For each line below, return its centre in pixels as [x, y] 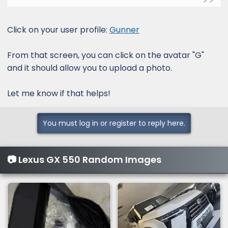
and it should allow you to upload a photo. [90, 68]
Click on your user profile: [58, 30]
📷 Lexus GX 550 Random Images [84, 160]
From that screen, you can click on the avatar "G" [106, 55]
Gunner [124, 30]
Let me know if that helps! [59, 94]
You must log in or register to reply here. [114, 123]
